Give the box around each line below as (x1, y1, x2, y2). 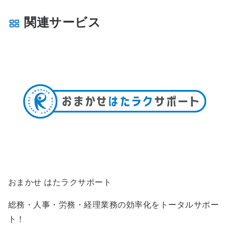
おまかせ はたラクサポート (8, 177, 112, 187)
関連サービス (20, 15, 101, 30)
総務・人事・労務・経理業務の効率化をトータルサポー (8, 200, 219, 209)
